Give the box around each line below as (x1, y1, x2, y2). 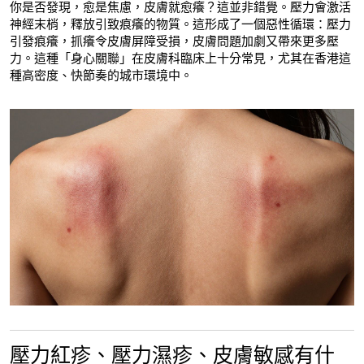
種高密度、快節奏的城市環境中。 (10, 67, 193, 84)
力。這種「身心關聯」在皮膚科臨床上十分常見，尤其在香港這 (10, 50, 351, 67)
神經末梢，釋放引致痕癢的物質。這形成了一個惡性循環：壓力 (10, 15, 351, 32)
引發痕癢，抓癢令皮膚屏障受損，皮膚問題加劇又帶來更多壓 (10, 32, 339, 50)
